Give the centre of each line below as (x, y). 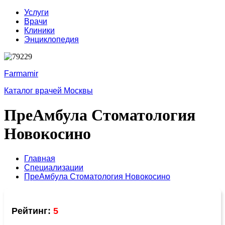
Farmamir (21, 74)
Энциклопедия (51, 39)
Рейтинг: (32, 211)
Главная (40, 158)
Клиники (39, 30)
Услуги (36, 12)
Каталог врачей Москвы (48, 91)
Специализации (54, 167)
